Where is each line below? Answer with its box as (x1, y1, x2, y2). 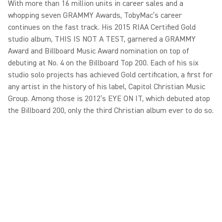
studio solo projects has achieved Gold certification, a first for (8, 69, 213, 80)
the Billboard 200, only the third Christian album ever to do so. (8, 105, 214, 115)
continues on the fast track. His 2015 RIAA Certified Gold (8, 22, 196, 32)
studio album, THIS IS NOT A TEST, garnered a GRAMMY (8, 34, 196, 44)
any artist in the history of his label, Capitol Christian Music (8, 81, 205, 92)
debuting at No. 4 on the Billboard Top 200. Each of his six (8, 57, 199, 68)
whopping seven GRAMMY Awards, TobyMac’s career (8, 10, 182, 20)
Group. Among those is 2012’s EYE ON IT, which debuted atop (8, 93, 210, 104)
